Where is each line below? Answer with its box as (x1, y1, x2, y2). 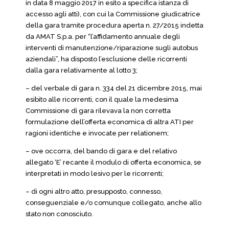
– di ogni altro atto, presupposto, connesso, (26, 188, 162, 195)
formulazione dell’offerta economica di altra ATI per (26, 118, 194, 126)
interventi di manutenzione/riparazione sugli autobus (26, 44, 198, 52)
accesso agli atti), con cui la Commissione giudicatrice (26, 10, 200, 18)
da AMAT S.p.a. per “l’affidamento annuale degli (26, 33, 180, 40)
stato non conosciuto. (26, 210, 93, 218)
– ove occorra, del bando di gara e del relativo (26, 147, 177, 155)
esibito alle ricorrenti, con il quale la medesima (26, 96, 178, 103)
